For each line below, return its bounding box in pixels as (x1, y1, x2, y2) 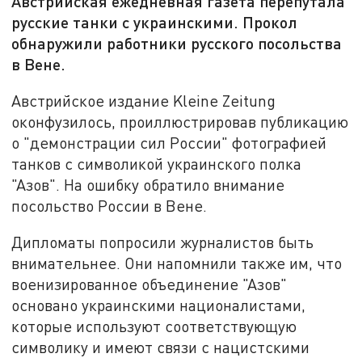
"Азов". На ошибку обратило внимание (11, 175, 285, 194)
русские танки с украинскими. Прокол (11, 12, 298, 32)
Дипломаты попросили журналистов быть (11, 233, 314, 252)
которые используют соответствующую (11, 317, 297, 336)
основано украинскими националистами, (11, 296, 306, 315)
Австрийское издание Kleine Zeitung (11, 90, 276, 110)
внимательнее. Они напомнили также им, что (11, 254, 343, 273)
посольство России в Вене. (11, 196, 208, 215)
